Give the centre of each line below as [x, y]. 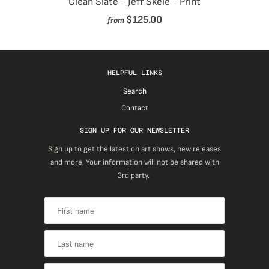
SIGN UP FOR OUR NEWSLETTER [134, 131]
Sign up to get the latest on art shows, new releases [134, 149]
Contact [134, 108]
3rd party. [134, 176]
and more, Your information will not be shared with [134, 162]
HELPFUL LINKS [134, 73]
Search [134, 92]
